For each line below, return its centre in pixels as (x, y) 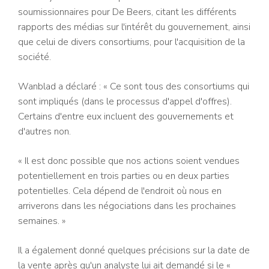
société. (35, 57)
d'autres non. (44, 132)
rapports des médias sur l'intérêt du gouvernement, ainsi (134, 27)
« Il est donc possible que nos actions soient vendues (129, 161)
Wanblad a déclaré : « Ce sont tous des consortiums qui (134, 87)
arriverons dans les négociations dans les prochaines (127, 206)
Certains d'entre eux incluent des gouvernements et (126, 117)
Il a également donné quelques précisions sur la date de (134, 251)
